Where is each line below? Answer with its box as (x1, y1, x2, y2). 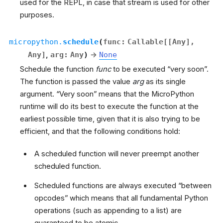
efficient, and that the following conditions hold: (20, 126, 180, 136)
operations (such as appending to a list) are (34, 206, 182, 215)
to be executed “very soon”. (111, 64, 209, 74)
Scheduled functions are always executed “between (34, 181, 212, 190)
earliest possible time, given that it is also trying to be (20, 114, 200, 123)
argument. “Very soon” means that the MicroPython (20, 89, 194, 99)
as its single (144, 77, 186, 86)
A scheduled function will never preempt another (34, 149, 200, 158)
